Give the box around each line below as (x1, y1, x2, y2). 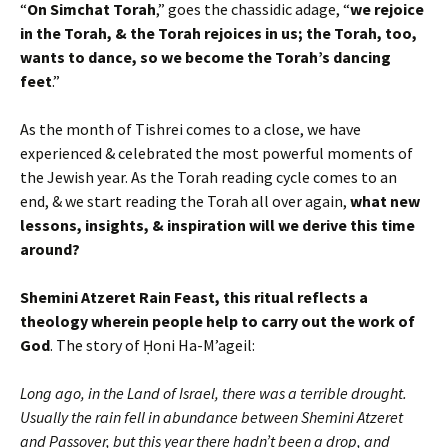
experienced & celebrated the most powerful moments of (20, 142, 413, 163)
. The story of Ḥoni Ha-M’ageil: (50, 334, 255, 355)
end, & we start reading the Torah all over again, (20, 190, 350, 211)
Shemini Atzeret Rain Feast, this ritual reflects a (20, 286, 368, 307)
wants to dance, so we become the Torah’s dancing (20, 46, 391, 67)
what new (350, 190, 420, 211)
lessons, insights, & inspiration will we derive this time (20, 214, 415, 235)
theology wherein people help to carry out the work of (20, 310, 415, 331)
